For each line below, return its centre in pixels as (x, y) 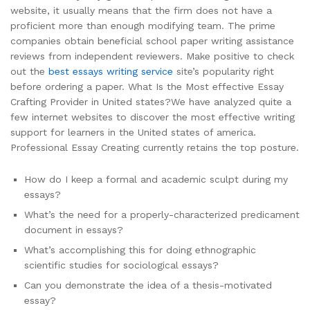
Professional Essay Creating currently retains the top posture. (155, 147)
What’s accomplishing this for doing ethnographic (140, 249)
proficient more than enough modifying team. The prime (143, 25)
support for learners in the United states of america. (133, 132)
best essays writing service (111, 71)
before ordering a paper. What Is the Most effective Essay (147, 86)
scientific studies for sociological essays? (121, 265)
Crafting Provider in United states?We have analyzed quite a (151, 101)
